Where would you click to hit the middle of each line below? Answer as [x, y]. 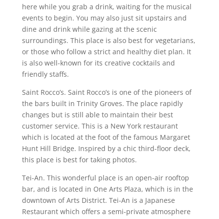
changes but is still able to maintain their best [97, 114]
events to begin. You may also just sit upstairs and [104, 18]
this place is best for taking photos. [79, 159]
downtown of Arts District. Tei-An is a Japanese [98, 200]
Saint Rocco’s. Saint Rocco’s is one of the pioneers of [107, 92]
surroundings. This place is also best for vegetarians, [109, 40]
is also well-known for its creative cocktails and [98, 63]
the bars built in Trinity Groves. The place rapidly [102, 103]
